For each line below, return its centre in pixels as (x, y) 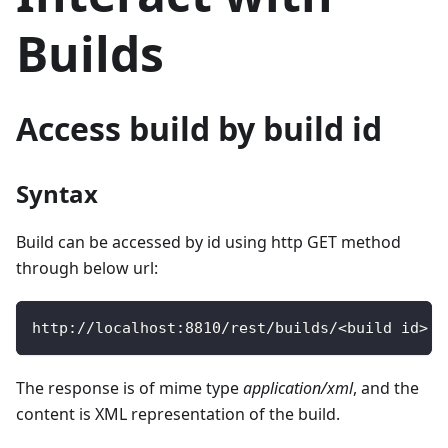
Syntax (57, 194)
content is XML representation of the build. (178, 414)
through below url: (87, 268)
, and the (386, 388)
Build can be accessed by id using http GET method (208, 242)
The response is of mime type (129, 388)
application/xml (298, 388)
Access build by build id (199, 129)
